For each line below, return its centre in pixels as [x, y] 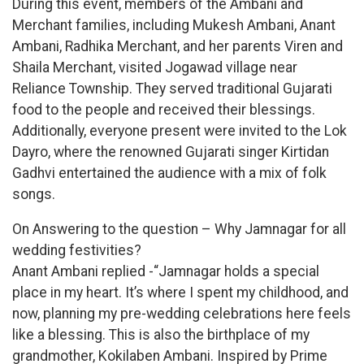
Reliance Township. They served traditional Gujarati [172, 88]
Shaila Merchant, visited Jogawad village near [155, 67]
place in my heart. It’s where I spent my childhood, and [180, 293]
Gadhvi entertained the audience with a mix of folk [169, 173]
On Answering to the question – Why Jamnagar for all [179, 230]
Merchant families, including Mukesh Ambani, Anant [174, 25]
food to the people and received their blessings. [164, 109]
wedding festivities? [77, 251]
